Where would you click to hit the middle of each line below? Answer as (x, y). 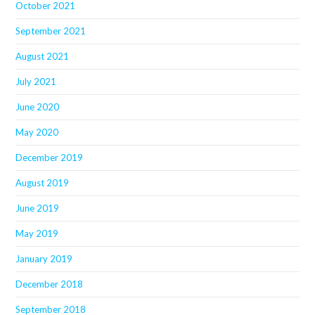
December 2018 (50, 284)
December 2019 (50, 157)
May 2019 (37, 233)
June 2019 (38, 208)
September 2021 (51, 31)
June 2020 (38, 107)
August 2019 (43, 182)
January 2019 (44, 258)
